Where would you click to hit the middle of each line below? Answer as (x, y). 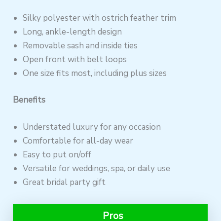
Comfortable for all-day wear (78, 141)
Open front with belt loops (75, 60)
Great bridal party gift (64, 182)
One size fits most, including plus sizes (95, 74)
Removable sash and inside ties (80, 46)
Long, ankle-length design (73, 32)
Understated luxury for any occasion (92, 127)
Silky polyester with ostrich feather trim (100, 18)
